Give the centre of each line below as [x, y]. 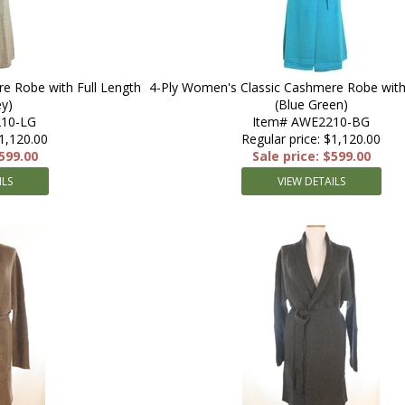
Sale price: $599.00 [311, 156]
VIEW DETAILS [311, 181]
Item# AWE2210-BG [311, 122]
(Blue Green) [311, 104]
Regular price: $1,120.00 [311, 139]
